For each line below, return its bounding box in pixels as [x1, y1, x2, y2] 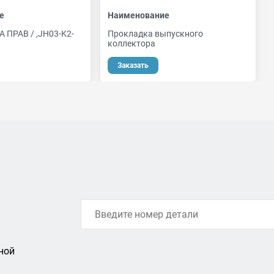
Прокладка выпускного [108, 29, 203, 39]
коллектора [108, 39, 155, 48]
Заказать [117, 61, 149, 70]
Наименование [108, 10, 169, 20]
